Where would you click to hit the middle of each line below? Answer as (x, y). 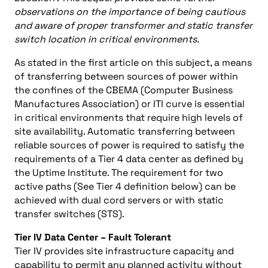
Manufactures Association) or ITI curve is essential (130, 104)
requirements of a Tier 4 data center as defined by (129, 159)
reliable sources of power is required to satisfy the (129, 145)
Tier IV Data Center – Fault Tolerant (93, 237)
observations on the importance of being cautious (130, 12)
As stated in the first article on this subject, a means (133, 63)
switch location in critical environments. (107, 39)
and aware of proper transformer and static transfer (133, 25)
